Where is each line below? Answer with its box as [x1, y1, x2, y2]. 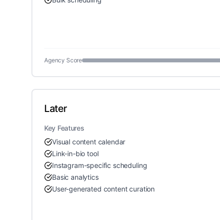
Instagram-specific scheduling [52, 161, 147, 169]
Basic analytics [52, 173, 99, 181]
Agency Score [44, 56, 82, 64]
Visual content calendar [52, 137, 126, 146]
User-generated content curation [52, 185, 155, 193]
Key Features [44, 124, 84, 132]
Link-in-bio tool [52, 149, 99, 158]
